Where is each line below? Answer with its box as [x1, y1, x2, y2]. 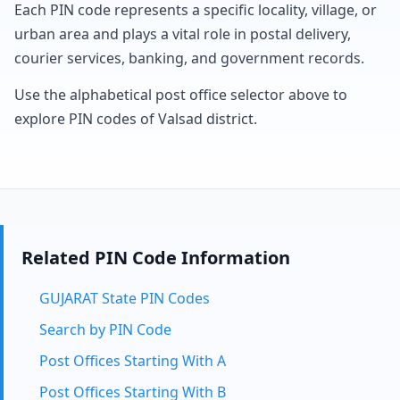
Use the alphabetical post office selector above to [14, 85, 347, 104]
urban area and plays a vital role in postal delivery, [14, 24, 351, 44]
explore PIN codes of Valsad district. [14, 109, 257, 129]
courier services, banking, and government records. [14, 48, 364, 68]
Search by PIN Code [39, 320, 171, 339]
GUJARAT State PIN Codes [39, 288, 210, 308]
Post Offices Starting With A [39, 351, 226, 371]
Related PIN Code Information [21, 246, 290, 270]
